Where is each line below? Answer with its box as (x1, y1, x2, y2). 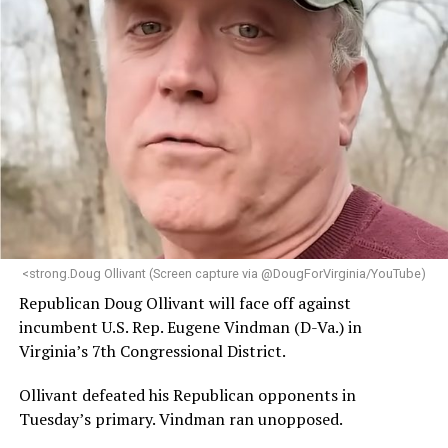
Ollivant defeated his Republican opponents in (18, 383, 356, 406)
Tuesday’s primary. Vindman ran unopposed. (18, 407, 343, 430)
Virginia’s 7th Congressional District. (18, 339, 286, 362)
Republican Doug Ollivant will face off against (18, 291, 351, 314)
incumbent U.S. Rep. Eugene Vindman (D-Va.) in (18, 315, 362, 338)
